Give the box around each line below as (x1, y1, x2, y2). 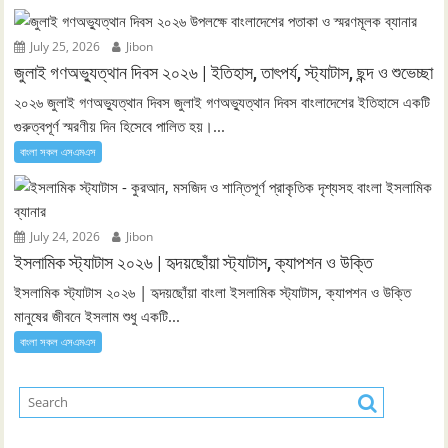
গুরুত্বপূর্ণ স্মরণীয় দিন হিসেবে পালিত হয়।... (14, 116, 226, 136)
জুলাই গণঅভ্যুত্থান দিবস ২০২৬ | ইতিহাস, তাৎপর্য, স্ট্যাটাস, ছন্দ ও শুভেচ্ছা (14, 62, 434, 83)
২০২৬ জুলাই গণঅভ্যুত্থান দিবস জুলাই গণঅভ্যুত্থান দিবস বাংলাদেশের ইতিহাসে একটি (14, 92, 431, 112)
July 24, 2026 (27, 228, 101, 245)
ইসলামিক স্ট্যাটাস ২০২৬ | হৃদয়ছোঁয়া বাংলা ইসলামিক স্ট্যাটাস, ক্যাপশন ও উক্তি (14, 282, 412, 302)
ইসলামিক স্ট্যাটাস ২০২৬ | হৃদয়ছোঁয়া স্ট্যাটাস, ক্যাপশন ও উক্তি (14, 252, 374, 273)
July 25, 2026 (27, 38, 101, 55)
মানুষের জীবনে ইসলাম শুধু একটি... (14, 306, 181, 326)
